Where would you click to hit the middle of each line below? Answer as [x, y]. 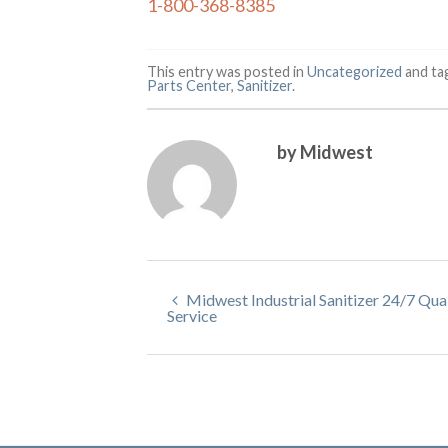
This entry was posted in [227, 71]
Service [192, 315]
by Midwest [324, 151]
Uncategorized [354, 71]
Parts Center [189, 85]
